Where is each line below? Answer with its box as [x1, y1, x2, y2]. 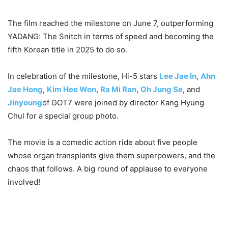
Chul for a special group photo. [8, 111, 119, 121]
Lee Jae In [159, 71, 196, 81]
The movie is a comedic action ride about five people [8, 137, 197, 147]
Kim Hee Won [47, 84, 96, 94]
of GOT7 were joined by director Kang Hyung [42, 98, 204, 107]
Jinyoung [8, 98, 42, 107]
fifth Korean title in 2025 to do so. [8, 45, 127, 54]
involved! [8, 177, 40, 187]
